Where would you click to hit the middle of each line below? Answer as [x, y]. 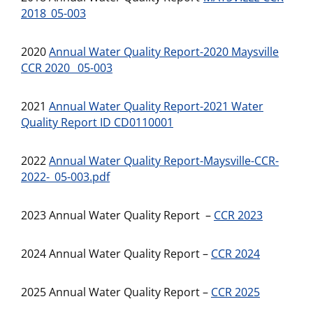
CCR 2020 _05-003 [67, 68]
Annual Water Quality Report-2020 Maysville [164, 52]
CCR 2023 [238, 215]
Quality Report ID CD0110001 [97, 122]
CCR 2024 [235, 254]
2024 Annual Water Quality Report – [116, 254]
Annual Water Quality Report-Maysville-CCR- [164, 161]
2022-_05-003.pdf [65, 177]
